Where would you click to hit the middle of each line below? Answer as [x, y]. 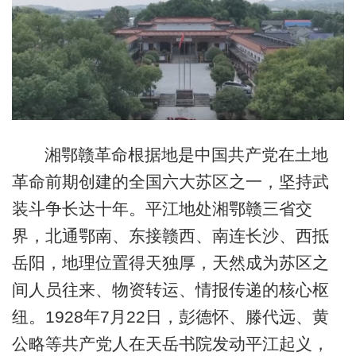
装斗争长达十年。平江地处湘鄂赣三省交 [162, 209]
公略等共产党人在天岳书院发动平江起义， [170, 344]
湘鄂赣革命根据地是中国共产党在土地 [186, 155]
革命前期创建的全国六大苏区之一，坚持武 [170, 182]
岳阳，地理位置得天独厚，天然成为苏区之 [170, 263]
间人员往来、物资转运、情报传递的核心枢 [170, 290]
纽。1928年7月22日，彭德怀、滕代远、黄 [170, 317]
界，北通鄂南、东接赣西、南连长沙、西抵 [170, 236]
